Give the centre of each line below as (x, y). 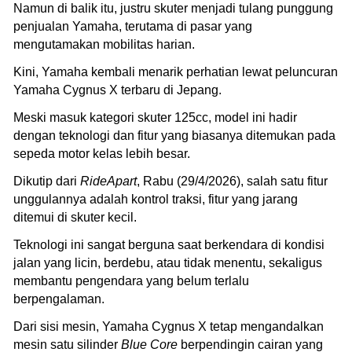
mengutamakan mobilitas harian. (104, 44)
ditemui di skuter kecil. (75, 217)
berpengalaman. (59, 299)
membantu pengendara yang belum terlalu (131, 280)
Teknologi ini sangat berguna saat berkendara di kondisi (169, 244)
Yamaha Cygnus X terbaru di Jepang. (117, 90)
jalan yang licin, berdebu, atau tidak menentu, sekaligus (168, 262)
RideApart (108, 181)
